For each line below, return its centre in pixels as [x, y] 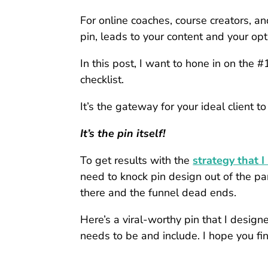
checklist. [102, 79]
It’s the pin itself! [123, 133]
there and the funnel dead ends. [159, 192]
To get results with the [137, 160]
